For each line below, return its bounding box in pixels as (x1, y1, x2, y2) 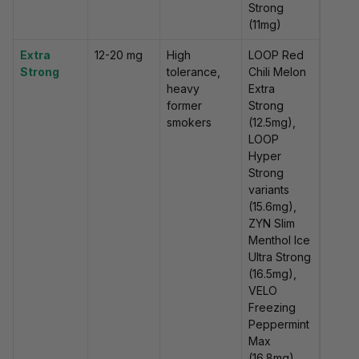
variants (248, 183, 289, 197)
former (167, 99, 202, 113)
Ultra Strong (248, 250, 311, 264)
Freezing (248, 301, 296, 315)
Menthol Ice (248, 233, 310, 248)
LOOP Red (248, 48, 304, 63)
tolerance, (167, 65, 220, 79)
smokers (167, 115, 212, 130)
